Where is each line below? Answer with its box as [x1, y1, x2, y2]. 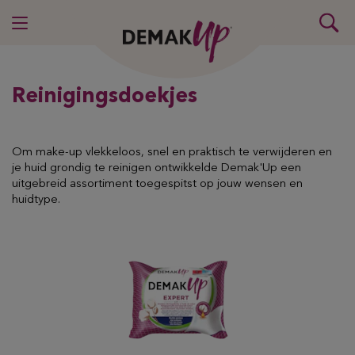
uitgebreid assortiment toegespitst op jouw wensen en [12, 178, 303, 190]
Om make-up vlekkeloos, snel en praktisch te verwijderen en [12, 147, 332, 158]
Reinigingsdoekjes [12, 86, 197, 107]
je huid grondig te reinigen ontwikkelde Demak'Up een [12, 162, 301, 174]
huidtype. [12, 194, 60, 206]
